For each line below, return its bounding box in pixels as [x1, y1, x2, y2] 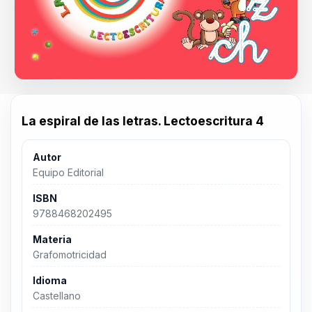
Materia [32, 233, 72, 245]
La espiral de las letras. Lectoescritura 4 [22, 113, 265, 128]
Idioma [32, 274, 67, 286]
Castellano [32, 290, 81, 302]
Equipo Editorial [32, 166, 104, 179]
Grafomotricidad [32, 249, 107, 261]
